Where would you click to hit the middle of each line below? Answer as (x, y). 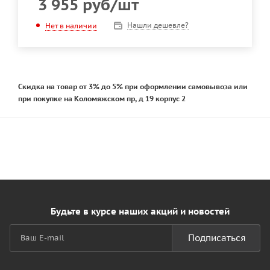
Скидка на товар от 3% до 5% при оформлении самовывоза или (133, 87)
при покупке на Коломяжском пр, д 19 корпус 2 (102, 99)
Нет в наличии (71, 25)
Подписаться (217, 238)
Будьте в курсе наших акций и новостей (140, 212)
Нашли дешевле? (158, 25)
